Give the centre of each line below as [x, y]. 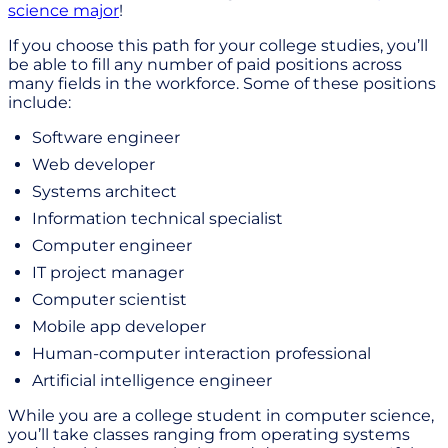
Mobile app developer [119, 327]
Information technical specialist [157, 219]
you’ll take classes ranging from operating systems [209, 435]
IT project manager [108, 273]
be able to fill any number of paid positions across [205, 65]
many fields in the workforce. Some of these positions [222, 84]
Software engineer [106, 138]
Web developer [93, 165]
